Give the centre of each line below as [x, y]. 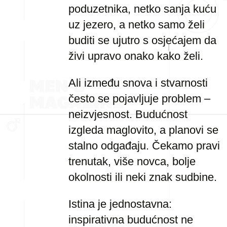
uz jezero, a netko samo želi [137, 25]
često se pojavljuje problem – [139, 99]
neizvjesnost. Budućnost [128, 114]
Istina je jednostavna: [120, 204]
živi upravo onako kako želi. [136, 56]
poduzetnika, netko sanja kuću [142, 9]
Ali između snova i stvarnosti [138, 83]
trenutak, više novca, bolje [132, 161]
